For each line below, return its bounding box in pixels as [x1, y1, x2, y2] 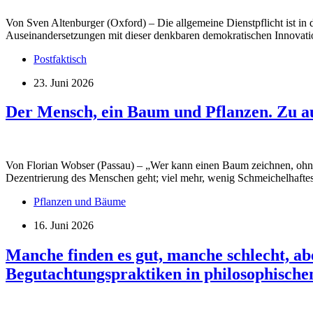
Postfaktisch [34, 52, 87, 65]
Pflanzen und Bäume [34, 196, 126, 208]
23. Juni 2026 [34, 76, 94, 89]
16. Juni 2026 [34, 219, 94, 232]
